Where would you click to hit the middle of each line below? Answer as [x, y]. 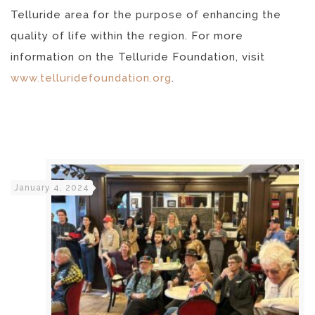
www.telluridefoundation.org [91, 78]
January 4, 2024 [52, 187]
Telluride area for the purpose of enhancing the [146, 14]
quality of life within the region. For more [127, 36]
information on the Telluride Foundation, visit [138, 57]
